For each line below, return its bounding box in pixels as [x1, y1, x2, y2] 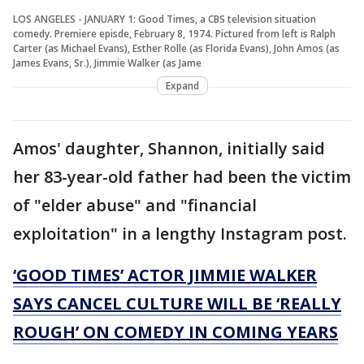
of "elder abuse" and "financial [13, 194, 257, 217]
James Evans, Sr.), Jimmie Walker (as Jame [13, 56, 201, 71]
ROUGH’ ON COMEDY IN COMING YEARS [13, 321, 338, 344]
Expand [165, 79, 199, 93]
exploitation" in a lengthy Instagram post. [13, 223, 347, 245]
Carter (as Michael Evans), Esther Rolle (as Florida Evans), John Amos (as [13, 41, 340, 56]
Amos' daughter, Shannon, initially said [13, 137, 325, 160]
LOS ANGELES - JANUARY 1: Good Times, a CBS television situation [13, 12, 316, 27]
